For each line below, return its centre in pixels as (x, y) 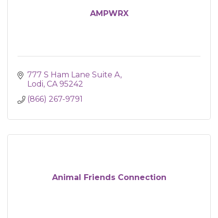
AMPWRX (109, 13)
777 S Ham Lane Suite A (74, 75)
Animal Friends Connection (109, 177)
